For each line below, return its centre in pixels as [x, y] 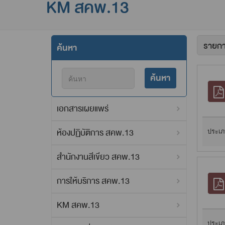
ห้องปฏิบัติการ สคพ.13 [95, 133]
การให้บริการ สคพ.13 [93, 181]
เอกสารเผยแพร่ [83, 109]
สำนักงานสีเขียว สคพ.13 [98, 157]
